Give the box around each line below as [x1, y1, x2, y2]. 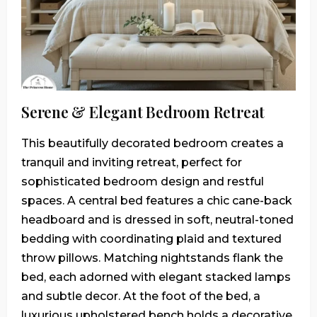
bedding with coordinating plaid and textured [21, 232, 282, 246]
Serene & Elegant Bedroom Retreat [21, 102, 265, 122]
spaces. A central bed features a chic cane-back [21, 194, 292, 208]
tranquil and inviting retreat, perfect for [21, 156, 242, 170]
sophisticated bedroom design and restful [21, 175, 264, 189]
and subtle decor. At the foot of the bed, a [21, 289, 260, 304]
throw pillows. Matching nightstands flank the [21, 251, 283, 265]
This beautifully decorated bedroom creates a [21, 137, 284, 151]
